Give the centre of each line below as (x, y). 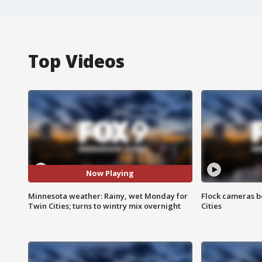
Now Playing (110, 173)
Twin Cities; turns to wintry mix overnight (104, 206)
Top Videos (76, 61)
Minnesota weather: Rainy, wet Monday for (108, 196)
